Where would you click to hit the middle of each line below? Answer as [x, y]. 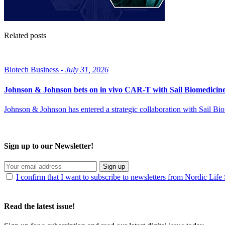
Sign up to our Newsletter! [49, 146]
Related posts [25, 36]
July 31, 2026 [87, 70]
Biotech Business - [34, 70]
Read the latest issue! [39, 206]
